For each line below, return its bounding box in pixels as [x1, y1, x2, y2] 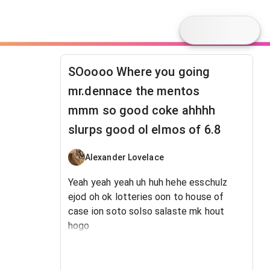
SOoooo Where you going [68, 64, 210, 79]
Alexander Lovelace [85, 152, 164, 162]
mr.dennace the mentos [68, 84, 200, 98]
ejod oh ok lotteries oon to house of [68, 191, 224, 202]
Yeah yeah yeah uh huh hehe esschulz [68, 177, 228, 188]
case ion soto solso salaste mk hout [68, 206, 225, 217]
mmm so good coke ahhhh [68, 103, 216, 118]
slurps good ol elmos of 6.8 [68, 122, 221, 137]
